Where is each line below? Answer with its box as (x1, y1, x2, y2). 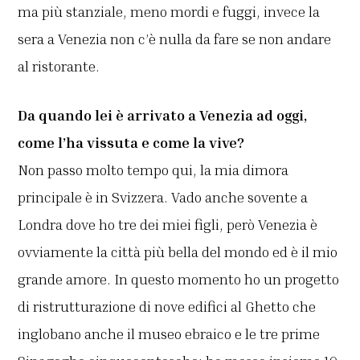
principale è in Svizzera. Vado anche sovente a (18, 187, 309, 206)
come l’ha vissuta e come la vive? (18, 133, 245, 151)
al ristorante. (18, 56, 100, 75)
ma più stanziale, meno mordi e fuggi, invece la (18, 2, 321, 20)
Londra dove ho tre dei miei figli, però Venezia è (18, 215, 318, 233)
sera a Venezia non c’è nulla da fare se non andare (18, 29, 332, 47)
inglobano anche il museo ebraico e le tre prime (18, 324, 321, 342)
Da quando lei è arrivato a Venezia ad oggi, (18, 105, 308, 124)
